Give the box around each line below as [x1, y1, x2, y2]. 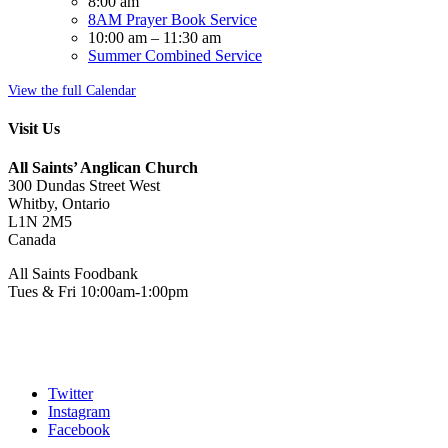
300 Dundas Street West [8, 177, 160, 195]
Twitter [48, 385, 93, 403]
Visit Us [8, 120, 60, 138]
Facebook [48, 421, 110, 439]
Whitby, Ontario [8, 195, 110, 213]
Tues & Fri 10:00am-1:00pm [8, 283, 188, 301]
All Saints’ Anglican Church [8, 159, 198, 177]
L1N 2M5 [8, 213, 72, 231]
